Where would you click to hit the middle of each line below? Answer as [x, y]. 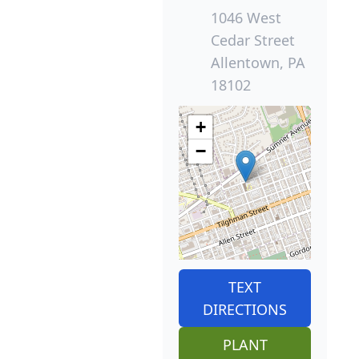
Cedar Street [253, 40]
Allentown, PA [258, 62]
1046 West [246, 17]
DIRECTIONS [245, 309]
